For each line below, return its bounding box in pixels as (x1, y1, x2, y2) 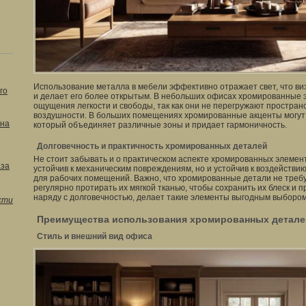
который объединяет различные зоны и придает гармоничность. (33, 120, 287, 130)
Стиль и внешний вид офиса (37, 232, 152, 241)
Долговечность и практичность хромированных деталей (37, 141, 267, 151)
